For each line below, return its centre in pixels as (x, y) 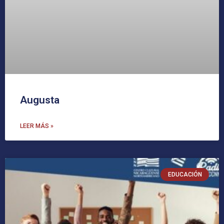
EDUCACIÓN (185, 175)
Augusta (40, 100)
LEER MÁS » (37, 126)
